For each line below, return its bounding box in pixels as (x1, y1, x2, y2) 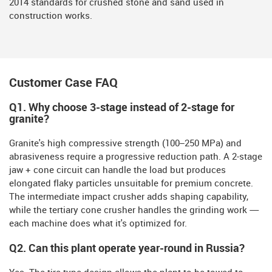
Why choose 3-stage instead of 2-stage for (29, 102, 234, 114)
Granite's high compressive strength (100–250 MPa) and (9, 139, 242, 149)
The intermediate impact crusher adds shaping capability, (9, 192, 248, 203)
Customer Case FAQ (9, 76, 118, 90)
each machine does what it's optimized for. (9, 219, 187, 229)
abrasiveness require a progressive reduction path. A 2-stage (9, 152, 262, 163)
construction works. (9, 12, 92, 22)
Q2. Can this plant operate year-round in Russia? (9, 243, 245, 255)
